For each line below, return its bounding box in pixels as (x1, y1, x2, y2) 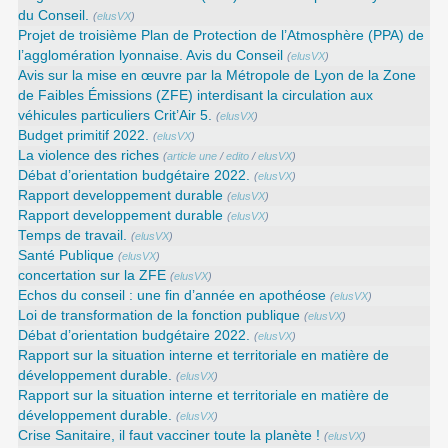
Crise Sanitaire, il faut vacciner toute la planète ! (18, 428, 321, 444)
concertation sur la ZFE (18, 268, 167, 284)
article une (167, 150, 218, 163)
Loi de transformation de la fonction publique (18, 308, 301, 324)
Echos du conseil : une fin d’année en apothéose (18, 288, 327, 304)
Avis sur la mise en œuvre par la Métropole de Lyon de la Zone (18, 68, 417, 84)
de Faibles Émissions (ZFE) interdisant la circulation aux (18, 88, 374, 104)
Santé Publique (18, 248, 115, 264)
